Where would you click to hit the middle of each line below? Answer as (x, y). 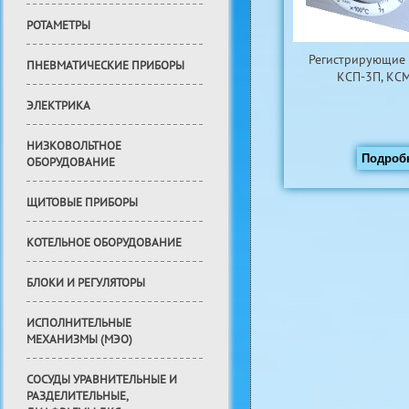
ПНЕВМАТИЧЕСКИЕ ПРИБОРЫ (105, 66)
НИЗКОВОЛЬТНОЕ (74, 146)
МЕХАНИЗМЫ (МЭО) (79, 340)
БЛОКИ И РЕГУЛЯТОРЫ (86, 283)
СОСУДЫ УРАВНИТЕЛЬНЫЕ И (102, 380)
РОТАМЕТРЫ (58, 26)
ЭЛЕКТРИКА (58, 106)
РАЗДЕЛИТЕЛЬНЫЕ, (77, 396)
